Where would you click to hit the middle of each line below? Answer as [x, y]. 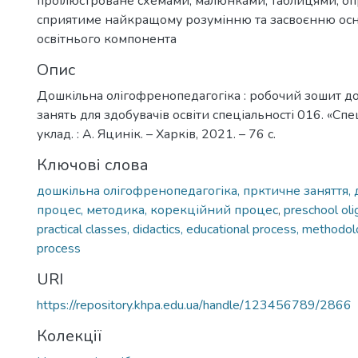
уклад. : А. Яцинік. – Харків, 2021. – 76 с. [156, 134]
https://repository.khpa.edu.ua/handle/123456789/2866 [194, 305]
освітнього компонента [107, 39]
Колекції [69, 336]
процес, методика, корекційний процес [157, 210]
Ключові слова [93, 165]
